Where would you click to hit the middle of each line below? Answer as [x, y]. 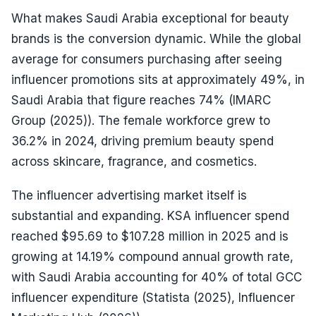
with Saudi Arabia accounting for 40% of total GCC [157, 277]
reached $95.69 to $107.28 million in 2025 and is [150, 236]
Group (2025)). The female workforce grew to [141, 121]
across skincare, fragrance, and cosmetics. [134, 162]
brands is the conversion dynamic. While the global [156, 39]
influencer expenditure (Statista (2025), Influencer [153, 297]
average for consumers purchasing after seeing [147, 60]
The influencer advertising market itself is [129, 195]
